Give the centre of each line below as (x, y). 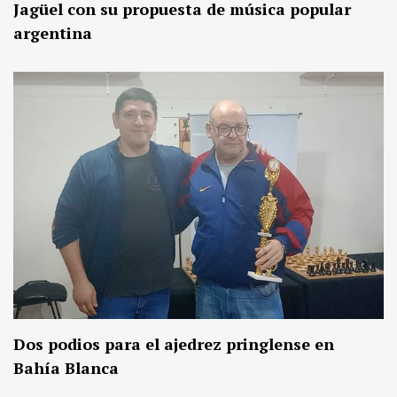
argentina (53, 33)
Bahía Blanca (66, 368)
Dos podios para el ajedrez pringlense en (174, 344)
